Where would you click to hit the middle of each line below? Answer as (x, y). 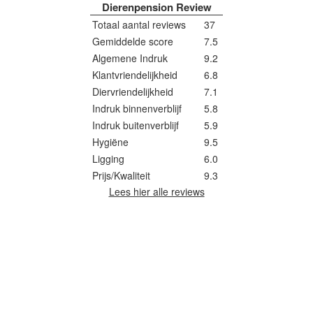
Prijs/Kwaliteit (121, 175)
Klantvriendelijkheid (135, 75)
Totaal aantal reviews (139, 24)
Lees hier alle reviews (156, 191)
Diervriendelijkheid (133, 92)
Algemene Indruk (130, 58)
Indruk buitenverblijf (136, 125)
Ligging (108, 159)
